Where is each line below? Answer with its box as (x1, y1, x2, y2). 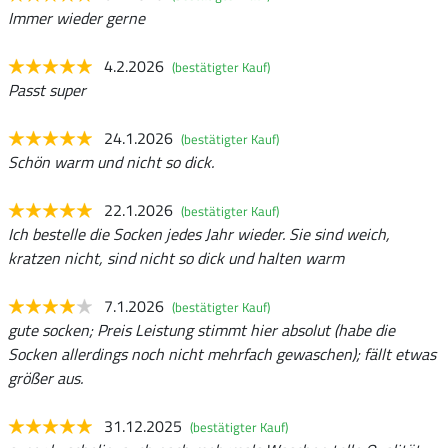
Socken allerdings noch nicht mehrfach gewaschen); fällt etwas (8, 342, 436, 367)
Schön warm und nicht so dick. (8, 150, 214, 175)
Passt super (8, 78, 86, 103)
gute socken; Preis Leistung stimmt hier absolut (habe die (8, 318, 395, 343)
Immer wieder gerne (8, 6, 145, 31)
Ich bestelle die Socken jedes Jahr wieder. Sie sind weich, (8, 222, 390, 247)
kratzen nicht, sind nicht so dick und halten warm (8, 246, 344, 271)
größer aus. (8, 366, 83, 391)
